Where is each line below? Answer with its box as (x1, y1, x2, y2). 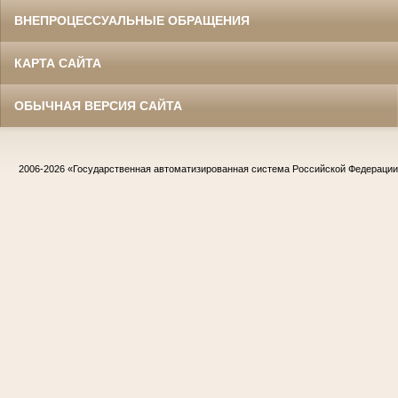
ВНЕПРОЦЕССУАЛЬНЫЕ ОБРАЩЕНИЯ (14, 13, 250, 28)
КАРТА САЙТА (14, 56, 101, 71)
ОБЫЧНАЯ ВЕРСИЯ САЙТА (14, 99, 182, 114)
